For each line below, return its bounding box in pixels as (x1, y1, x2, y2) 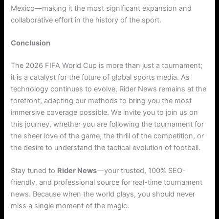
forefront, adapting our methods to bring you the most (11, 96, 192, 106)
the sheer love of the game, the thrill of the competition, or (11, 131, 204, 141)
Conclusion (11, 39, 51, 48)
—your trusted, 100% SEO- (97, 166, 186, 175)
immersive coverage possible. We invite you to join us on (11, 108, 198, 117)
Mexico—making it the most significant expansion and (11, 3, 192, 13)
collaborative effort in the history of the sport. (11, 15, 162, 24)
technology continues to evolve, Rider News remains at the (11, 85, 207, 94)
